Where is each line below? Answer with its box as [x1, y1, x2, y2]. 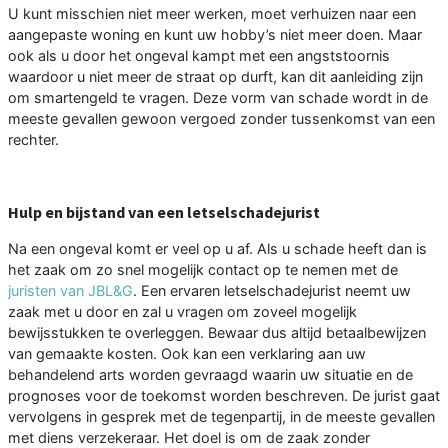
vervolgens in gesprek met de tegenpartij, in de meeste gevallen [8, 408, 435, 426]
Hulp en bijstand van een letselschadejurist [8, 202, 320, 223]
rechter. [8, 131, 59, 149]
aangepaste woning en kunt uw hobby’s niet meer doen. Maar [8, 26, 422, 44]
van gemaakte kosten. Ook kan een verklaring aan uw [8, 345, 366, 363]
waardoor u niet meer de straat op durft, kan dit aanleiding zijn [8, 68, 423, 86]
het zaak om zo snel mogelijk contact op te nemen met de [8, 261, 398, 279]
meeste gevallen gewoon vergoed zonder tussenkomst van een [8, 110, 435, 128]
